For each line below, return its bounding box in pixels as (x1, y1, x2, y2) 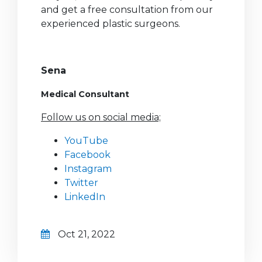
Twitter (64, 177, 98, 189)
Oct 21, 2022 (56, 229, 115, 240)
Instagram (64, 163, 112, 175)
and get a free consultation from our (41, 4, 213, 16)
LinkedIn (64, 191, 105, 203)
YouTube (64, 135, 108, 147)
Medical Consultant (41, 89, 129, 100)
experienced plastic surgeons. (41, 18, 180, 30)
